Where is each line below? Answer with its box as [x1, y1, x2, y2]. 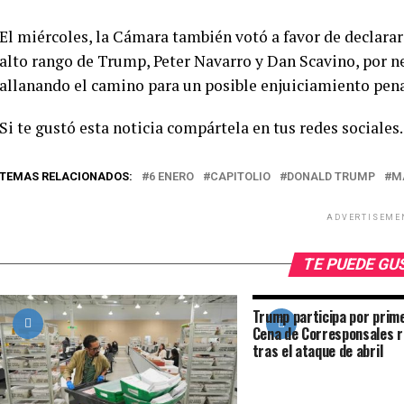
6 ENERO [149, 169, 194, 183]
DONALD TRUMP [287, 169, 375, 183]
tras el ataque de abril [252, 339, 383, 362]
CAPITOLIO [210, 169, 271, 183]
